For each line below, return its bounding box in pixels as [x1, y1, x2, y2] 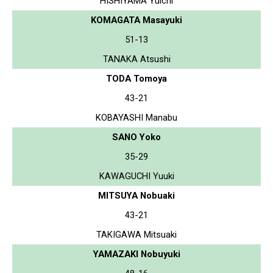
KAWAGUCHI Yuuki [99, 170, 174, 182]
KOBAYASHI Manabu [96, 112, 177, 123]
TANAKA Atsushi [102, 53, 171, 65]
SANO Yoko [112, 131, 161, 143]
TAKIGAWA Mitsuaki [96, 229, 177, 240]
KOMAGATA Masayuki [91, 14, 182, 26]
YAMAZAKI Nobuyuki [93, 248, 180, 260]
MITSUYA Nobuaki [98, 190, 175, 201]
